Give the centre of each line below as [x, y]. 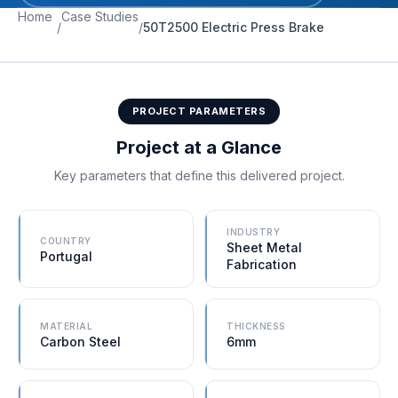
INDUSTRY [253, 232]
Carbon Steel [80, 341]
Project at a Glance [199, 147]
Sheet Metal [264, 247]
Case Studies [100, 16]
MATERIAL [66, 326]
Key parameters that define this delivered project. [199, 175]
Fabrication [262, 264]
